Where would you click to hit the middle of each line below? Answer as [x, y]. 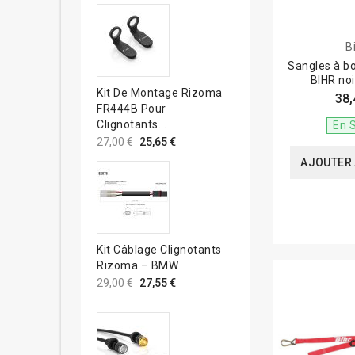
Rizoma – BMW [137, 265]
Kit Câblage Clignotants [159, 249]
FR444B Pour [132, 108]
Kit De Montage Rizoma [160, 92]
